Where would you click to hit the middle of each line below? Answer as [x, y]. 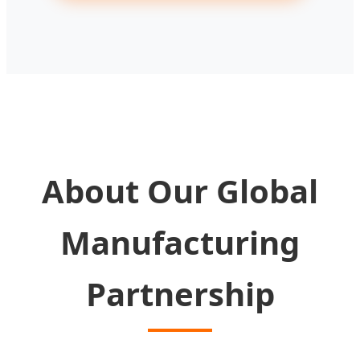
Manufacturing [180, 242]
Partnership [180, 293]
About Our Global [180, 190]
